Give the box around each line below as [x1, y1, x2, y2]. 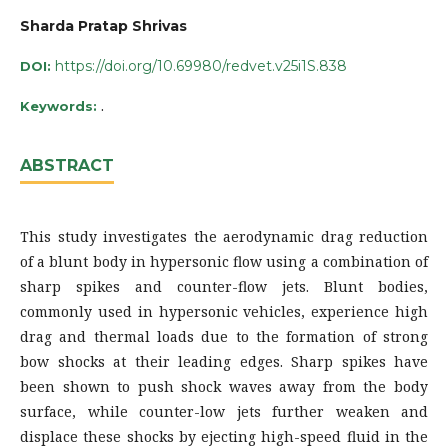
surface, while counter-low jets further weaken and [20, 401, 428, 421]
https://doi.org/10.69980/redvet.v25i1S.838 [55, 56, 347, 75]
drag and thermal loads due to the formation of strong [20, 326, 428, 346]
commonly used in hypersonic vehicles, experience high [20, 301, 428, 321]
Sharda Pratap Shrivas [20, 16, 187, 35]
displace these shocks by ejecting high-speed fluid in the [20, 426, 428, 446]
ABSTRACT [20, 155, 114, 175]
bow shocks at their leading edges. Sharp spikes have [20, 351, 428, 371]
